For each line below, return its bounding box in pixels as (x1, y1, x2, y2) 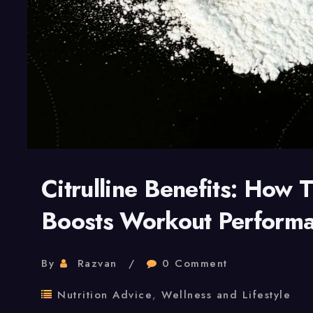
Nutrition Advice (57, 287, 152, 303)
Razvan (77, 256, 117, 272)
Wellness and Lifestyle (161, 287, 291, 303)
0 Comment (162, 256, 228, 272)
